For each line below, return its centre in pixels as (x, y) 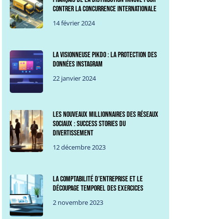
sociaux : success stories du (89, 124)
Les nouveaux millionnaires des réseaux (106, 114)
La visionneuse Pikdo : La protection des (105, 55)
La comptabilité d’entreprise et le (98, 179)
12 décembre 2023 (79, 147)
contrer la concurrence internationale (105, 9)
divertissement (73, 133)
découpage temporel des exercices (98, 188)
